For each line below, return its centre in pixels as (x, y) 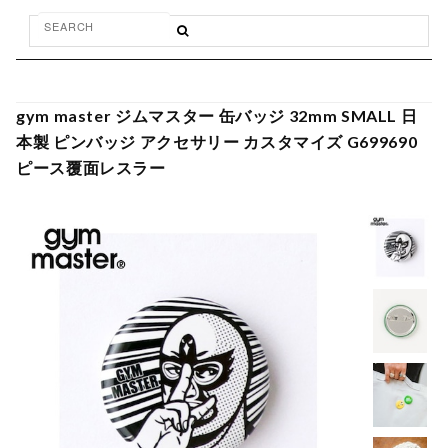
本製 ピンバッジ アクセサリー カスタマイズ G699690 (217, 141)
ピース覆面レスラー (91, 167)
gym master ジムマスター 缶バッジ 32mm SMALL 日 (217, 115)
